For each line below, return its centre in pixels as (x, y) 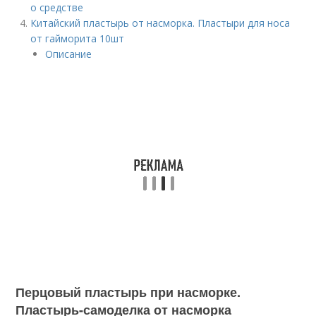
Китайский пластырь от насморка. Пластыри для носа (160, 23)
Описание (69, 54)
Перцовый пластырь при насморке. (128, 292)
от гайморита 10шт (78, 38)
